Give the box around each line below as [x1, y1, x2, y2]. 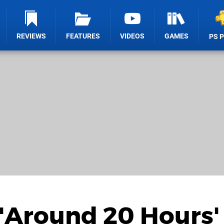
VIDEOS [120, 32, 145, 40]
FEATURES [66, 32, 100, 40]
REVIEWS [16, 32, 46, 40]
